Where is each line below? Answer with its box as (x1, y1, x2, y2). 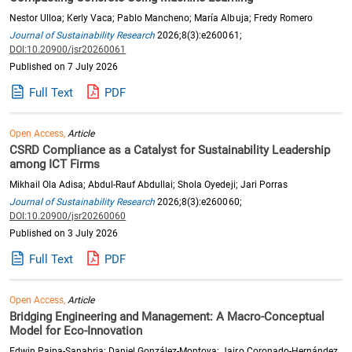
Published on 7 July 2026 (9, 60, 119, 72)
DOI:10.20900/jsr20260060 (9, 210, 126, 222)
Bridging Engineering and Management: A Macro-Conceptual (9, 309, 324, 324)
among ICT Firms (9, 156, 101, 171)
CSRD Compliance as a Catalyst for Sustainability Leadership (9, 142, 330, 157)
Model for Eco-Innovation (9, 323, 143, 338)
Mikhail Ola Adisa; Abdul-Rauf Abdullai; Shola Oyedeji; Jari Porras (9, 178, 288, 190)
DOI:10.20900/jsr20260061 (9, 43, 126, 55)
